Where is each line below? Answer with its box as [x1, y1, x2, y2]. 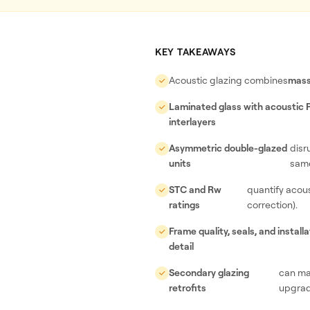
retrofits [169, 282, 206, 293]
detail [169, 240, 194, 252]
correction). [247, 199, 298, 210]
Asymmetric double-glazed [169, 142, 287, 154]
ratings [169, 199, 200, 210]
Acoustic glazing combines [169, 74, 288, 86]
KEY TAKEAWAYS [155, 46, 237, 57]
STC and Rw [169, 183, 221, 195]
